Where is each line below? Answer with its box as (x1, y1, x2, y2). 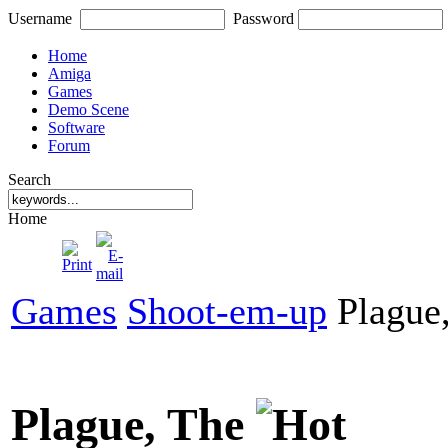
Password (233, 10, 294, 27)
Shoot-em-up (127, 290, 327, 332)
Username (8, 10, 72, 27)
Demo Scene (48, 101, 129, 118)
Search (8, 171, 51, 188)
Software (48, 119, 105, 136)
